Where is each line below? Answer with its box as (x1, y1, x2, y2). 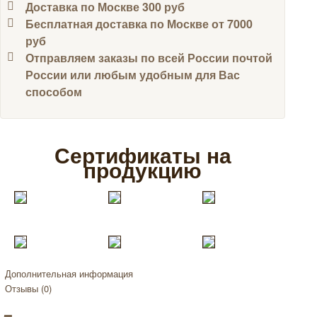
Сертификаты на (54, 139, 231, 171)
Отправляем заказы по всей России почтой (25, 50, 272, 67)
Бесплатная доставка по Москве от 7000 (25, 16, 253, 33)
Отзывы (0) (5, 282, 52, 296)
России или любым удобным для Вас (25, 67, 240, 83)
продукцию (83, 154, 202, 185)
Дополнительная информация (5, 267, 133, 281)
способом (25, 83, 82, 100)
